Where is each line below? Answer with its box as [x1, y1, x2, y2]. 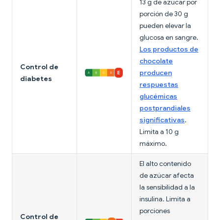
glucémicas [139, 92, 177, 101]
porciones [139, 206, 170, 216]
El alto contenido [139, 159, 191, 168]
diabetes [20, 74, 52, 83]
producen [139, 68, 172, 78]
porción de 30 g [139, 9, 188, 19]
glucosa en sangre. [139, 33, 198, 42]
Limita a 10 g [139, 127, 179, 137]
